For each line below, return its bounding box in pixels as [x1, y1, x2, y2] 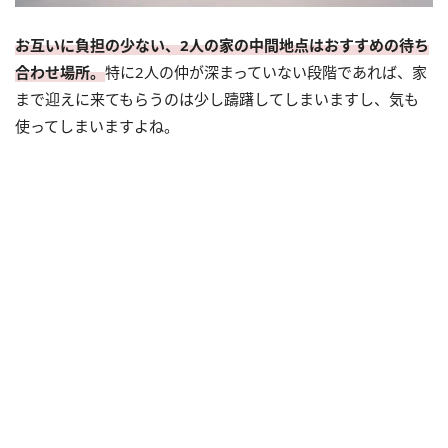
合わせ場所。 [15, 62, 105, 83]
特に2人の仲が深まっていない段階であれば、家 [105, 62, 427, 83]
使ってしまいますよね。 [15, 116, 179, 137]
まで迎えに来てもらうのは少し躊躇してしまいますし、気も [15, 89, 419, 110]
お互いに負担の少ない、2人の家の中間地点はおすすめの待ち [15, 35, 429, 56]
